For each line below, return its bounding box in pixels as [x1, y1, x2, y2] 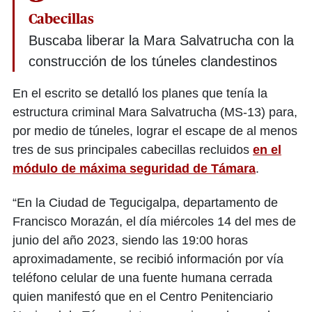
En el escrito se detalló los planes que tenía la [13, 86, 267, 100]
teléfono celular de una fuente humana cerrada [13, 270, 272, 285]
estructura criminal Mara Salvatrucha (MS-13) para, [13, 104, 297, 119]
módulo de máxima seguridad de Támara [13, 161, 256, 175]
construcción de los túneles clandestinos [29, 53, 277, 69]
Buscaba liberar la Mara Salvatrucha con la [29, 32, 294, 48]
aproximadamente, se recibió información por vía [13, 251, 283, 266]
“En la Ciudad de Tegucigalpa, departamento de [13, 195, 278, 210]
